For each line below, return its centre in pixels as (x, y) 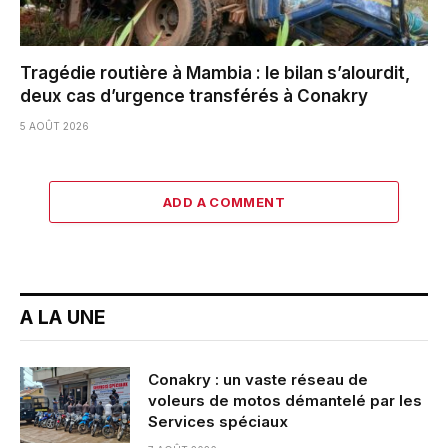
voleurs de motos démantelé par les (285, 401)
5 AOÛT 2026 (54, 126)
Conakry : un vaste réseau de (258, 380)
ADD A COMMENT (224, 202)
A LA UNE (63, 318)
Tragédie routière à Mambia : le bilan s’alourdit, (215, 73)
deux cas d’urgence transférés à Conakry (194, 96)
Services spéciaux (218, 422)
